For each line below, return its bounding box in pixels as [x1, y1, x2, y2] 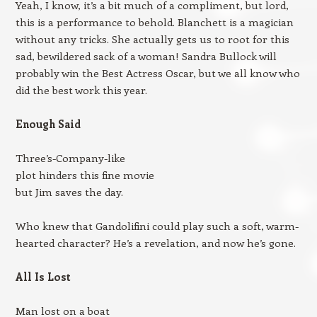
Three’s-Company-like [15, 151, 125, 165]
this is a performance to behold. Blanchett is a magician [15, 15, 294, 29]
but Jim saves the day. [15, 185, 123, 199]
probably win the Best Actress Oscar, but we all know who [15, 66, 300, 80]
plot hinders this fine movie [15, 168, 154, 182]
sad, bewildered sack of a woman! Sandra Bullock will [15, 49, 277, 63]
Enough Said [15, 117, 81, 131]
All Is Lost [15, 270, 71, 284]
